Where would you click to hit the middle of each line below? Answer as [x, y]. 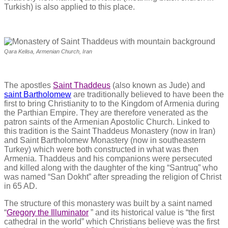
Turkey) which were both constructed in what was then [101, 149]
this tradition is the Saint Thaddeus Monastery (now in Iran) [110, 131]
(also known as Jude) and [158, 85]
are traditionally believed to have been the [148, 94]
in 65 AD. [21, 186]
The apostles [28, 85]
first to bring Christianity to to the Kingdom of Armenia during [112, 103]
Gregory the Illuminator [48, 212]
